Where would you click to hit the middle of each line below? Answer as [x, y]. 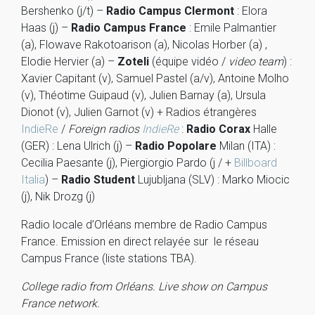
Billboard [256, 163]
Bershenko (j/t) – [64, 11]
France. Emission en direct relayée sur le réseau [140, 242]
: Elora [251, 11]
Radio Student [98, 180]
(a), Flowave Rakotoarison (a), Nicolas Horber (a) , [144, 45]
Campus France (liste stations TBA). [109, 258]
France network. [60, 303]
